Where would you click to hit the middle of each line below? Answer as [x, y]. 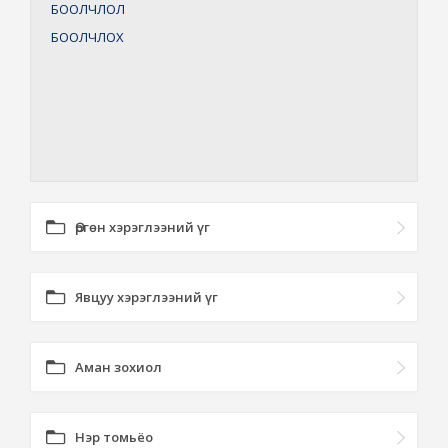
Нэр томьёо [114, 437]
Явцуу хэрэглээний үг [146, 297]
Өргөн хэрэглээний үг [142, 227]
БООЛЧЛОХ [87, 37]
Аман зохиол [118, 367]
